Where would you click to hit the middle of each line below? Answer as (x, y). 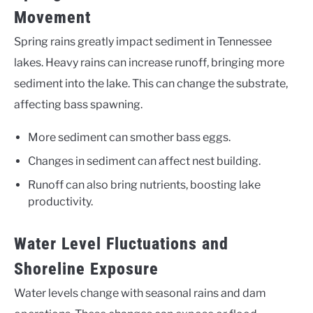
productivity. (60, 202)
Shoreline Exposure (86, 269)
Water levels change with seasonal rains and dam (140, 293)
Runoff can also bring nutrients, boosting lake (144, 185)
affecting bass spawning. (78, 105)
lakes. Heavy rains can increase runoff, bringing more (149, 63)
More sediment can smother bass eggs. (129, 138)
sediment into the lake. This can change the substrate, (151, 84)
